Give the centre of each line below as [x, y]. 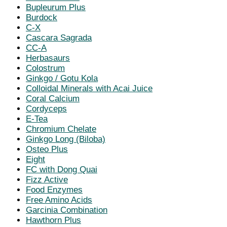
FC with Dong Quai [62, 169]
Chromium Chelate [61, 129]
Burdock [42, 17]
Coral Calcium [53, 98]
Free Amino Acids [59, 200]
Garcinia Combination [67, 210]
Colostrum [45, 68]
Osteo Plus [47, 149]
